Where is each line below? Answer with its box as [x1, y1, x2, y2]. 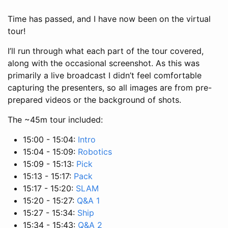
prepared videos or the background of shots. [8, 94, 181, 105]
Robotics [78, 146, 112, 157]
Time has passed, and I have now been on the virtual [8, 13, 211, 24]
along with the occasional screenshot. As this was [8, 58, 199, 68]
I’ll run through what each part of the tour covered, [8, 45, 204, 56]
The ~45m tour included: [8, 114, 103, 125]
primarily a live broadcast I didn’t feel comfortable [8, 70, 202, 80]
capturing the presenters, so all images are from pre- [8, 82, 212, 93]
